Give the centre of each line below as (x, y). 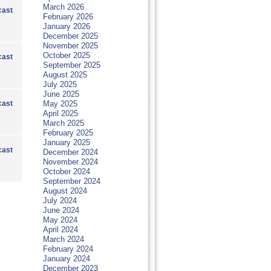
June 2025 (61, 94)
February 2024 (68, 249)
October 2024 (66, 171)
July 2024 (60, 201)
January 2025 (66, 142)
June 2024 (61, 210)
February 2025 (68, 133)
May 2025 (60, 104)
